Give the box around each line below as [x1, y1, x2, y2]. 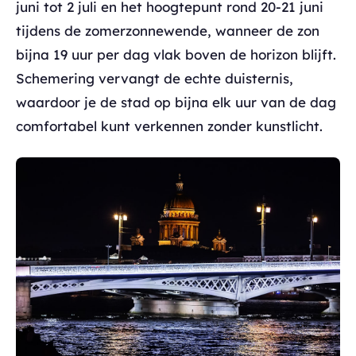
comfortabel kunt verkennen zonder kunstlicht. [16, 118, 323, 134]
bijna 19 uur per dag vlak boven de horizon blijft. [16, 46, 336, 63]
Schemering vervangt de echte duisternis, [16, 70, 293, 87]
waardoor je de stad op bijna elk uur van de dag [16, 94, 336, 110]
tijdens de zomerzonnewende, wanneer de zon [16, 22, 319, 39]
